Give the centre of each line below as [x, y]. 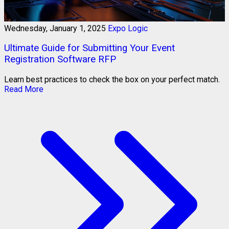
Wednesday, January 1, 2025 [55, 28]
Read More [24, 89]
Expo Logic [128, 28]
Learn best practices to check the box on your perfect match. [112, 79]
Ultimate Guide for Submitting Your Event [89, 48]
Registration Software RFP [60, 60]
